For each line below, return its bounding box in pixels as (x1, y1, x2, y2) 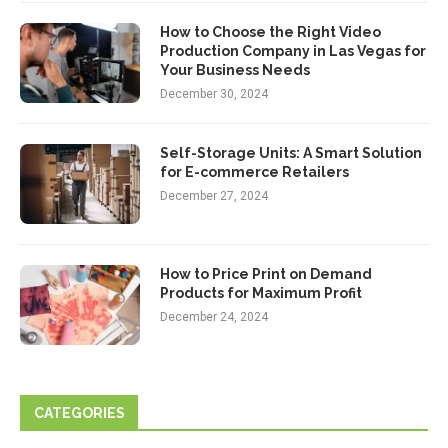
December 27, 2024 (160, 189, 268, 204)
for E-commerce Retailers (160, 164, 349, 181)
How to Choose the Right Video (160, 24, 381, 41)
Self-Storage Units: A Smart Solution (160, 145, 422, 162)
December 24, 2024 (160, 310, 268, 325)
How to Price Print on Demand (160, 266, 372, 283)
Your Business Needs (160, 62, 310, 79)
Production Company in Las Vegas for (160, 43, 426, 60)
